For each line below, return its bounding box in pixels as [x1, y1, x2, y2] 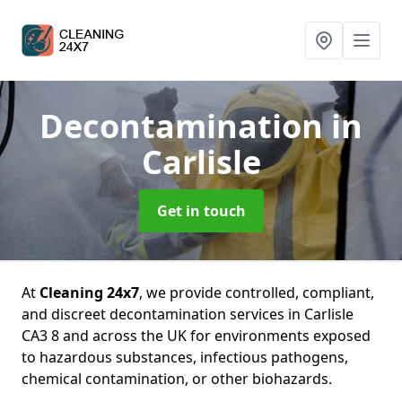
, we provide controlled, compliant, [139, 283, 374, 302]
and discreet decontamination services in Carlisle [22, 304, 354, 324]
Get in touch [156, 201, 246, 221]
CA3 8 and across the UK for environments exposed [22, 326, 371, 345]
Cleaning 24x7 [39, 283, 139, 302]
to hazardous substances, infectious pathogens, [22, 347, 348, 367]
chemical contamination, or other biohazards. [22, 369, 332, 389]
